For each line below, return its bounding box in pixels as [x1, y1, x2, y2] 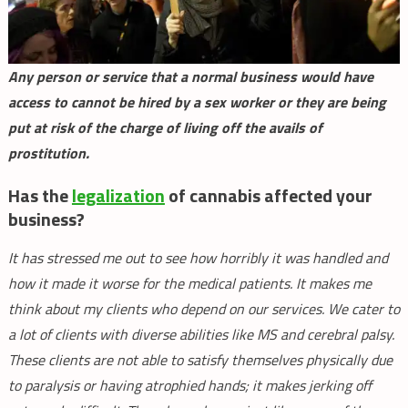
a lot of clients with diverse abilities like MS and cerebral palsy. [7, 323, 394, 346]
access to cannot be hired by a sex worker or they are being [7, 91, 386, 114]
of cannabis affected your [164, 181, 372, 210]
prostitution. [7, 142, 93, 165]
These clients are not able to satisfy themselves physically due [7, 349, 393, 372]
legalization [71, 181, 165, 210]
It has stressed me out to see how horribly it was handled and [7, 247, 388, 270]
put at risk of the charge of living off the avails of [7, 117, 322, 139]
